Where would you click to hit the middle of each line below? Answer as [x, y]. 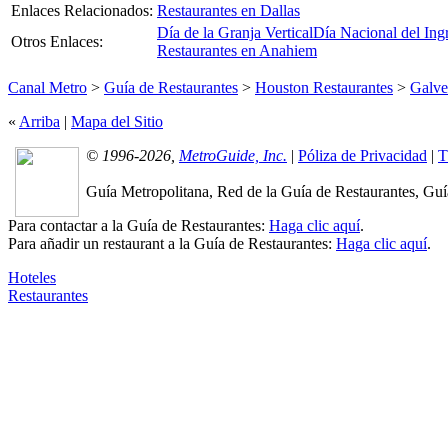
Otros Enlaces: [57, 41]
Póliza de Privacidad [362, 155]
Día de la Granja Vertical [235, 32]
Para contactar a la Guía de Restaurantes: [138, 225]
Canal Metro [47, 87]
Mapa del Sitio [117, 121]
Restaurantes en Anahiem [237, 50]
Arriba [39, 121]
